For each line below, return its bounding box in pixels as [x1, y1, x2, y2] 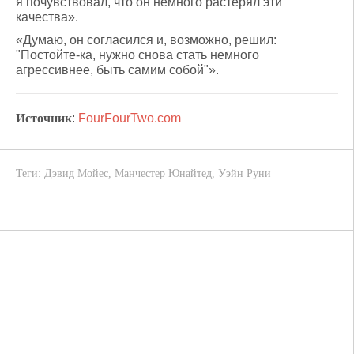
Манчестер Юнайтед [115, 168, 212, 179]
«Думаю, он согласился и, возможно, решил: [16, 33, 277, 47]
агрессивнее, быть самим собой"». [16, 63, 219, 77]
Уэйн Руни [218, 168, 271, 179]
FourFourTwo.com [78, 111, 181, 125]
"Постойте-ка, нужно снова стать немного [16, 48, 259, 62]
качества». [16, 10, 78, 24]
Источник [16, 111, 72, 125]
